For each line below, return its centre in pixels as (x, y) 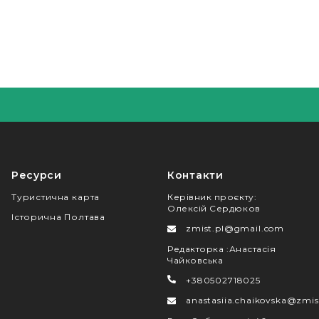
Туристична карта (56, 197)
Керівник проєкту (211, 197)
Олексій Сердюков (214, 209)
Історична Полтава (58, 217)
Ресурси (36, 176)
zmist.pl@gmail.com (235, 229)
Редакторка (197, 249)
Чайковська (195, 261)
